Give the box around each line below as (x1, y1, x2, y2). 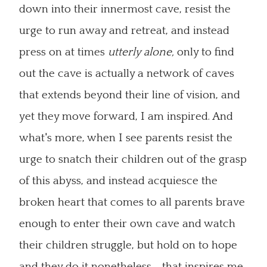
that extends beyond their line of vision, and (19, 89, 240, 101)
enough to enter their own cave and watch (19, 218, 235, 230)
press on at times (19, 46, 108, 58)
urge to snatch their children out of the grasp (19, 153, 247, 166)
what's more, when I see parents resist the (19, 132, 232, 144)
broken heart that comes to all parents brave (19, 196, 245, 209)
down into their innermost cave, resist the (19, 3, 231, 15)
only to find (177, 46, 234, 58)
